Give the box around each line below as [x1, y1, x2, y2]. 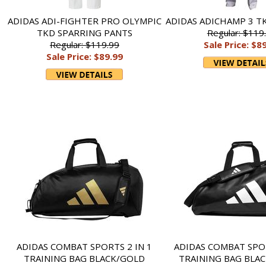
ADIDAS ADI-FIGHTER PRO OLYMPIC [7, 15, 161, 27]
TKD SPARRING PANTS [36, 27, 132, 39]
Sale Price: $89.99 [46, 50, 123, 62]
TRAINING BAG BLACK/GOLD [24, 252, 145, 264]
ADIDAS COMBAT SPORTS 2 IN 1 [17, 240, 153, 252]
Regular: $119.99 [49, 39, 119, 50]
